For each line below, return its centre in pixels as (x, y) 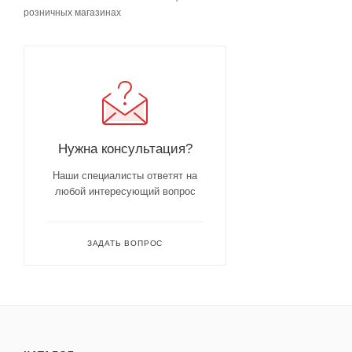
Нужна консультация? (125, 149)
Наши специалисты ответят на (125, 176)
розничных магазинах (72, 13)
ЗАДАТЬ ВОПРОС (125, 244)
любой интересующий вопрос (125, 192)
